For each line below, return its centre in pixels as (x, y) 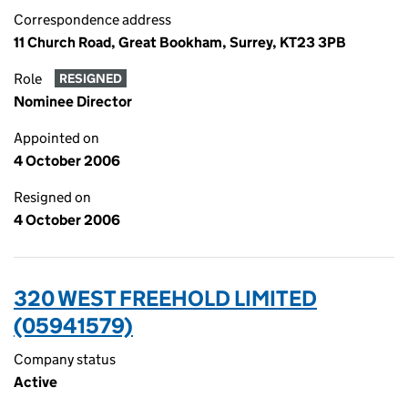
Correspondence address (92, 20)
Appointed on (56, 138)
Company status (65, 359)
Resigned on (52, 197)
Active (36, 382)
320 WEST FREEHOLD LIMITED (165, 298)
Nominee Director (73, 102)
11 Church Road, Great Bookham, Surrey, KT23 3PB (180, 42)
